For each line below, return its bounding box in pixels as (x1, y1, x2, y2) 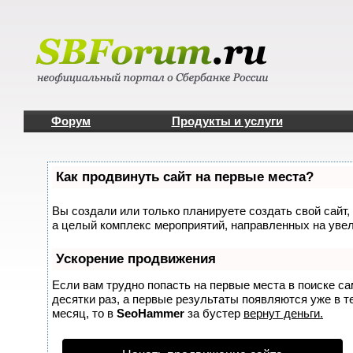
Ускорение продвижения (56, 251, 216, 266)
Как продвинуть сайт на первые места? (56, 169, 314, 184)
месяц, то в (52, 307, 117, 320)
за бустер (184, 307, 243, 320)
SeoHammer (117, 307, 184, 320)
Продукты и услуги (171, 114, 283, 128)
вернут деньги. (243, 307, 323, 320)
